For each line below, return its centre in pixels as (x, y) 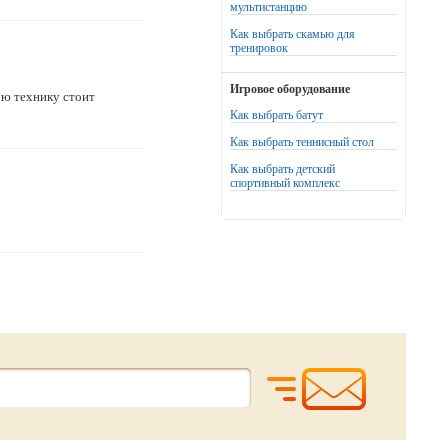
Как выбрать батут (276, 115)
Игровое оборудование (290, 89)
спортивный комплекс (285, 183)
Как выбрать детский (282, 169)
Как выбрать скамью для (292, 34)
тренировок (259, 48)
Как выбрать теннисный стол (302, 142)
